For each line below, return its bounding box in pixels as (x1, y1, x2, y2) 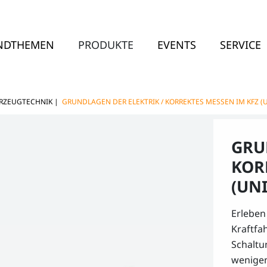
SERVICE (220, 37, 262, 52)
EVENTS (157, 37, 197, 52)
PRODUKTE (78, 37, 134, 52)
